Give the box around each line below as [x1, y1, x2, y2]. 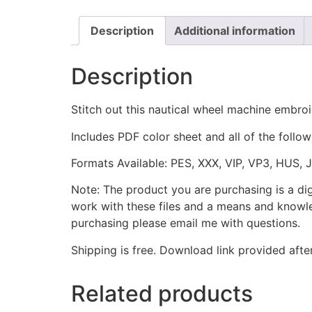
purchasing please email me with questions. [71, 216, 300, 231]
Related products [71, 279, 253, 307]
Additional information [174, 24, 295, 38]
